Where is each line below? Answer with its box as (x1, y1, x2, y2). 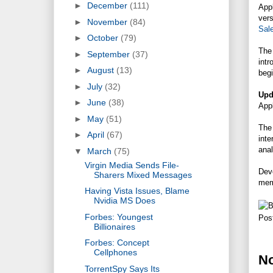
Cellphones (93, 247, 137, 258)
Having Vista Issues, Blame (84, 186, 190, 196)
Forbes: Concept (84, 238, 149, 248)
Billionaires (93, 221, 135, 232)
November (87, 16, 130, 27)
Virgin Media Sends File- (84, 160, 179, 170)
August (87, 65, 116, 76)
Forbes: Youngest (84, 211, 153, 222)
